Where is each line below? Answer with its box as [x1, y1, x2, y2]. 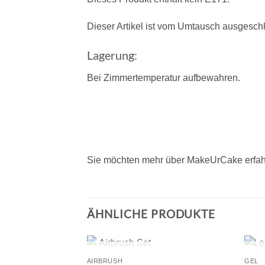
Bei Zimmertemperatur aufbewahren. [87, 73, 240, 83]
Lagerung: [87, 48, 137, 63]
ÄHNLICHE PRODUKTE [87, 206, 216, 221]
